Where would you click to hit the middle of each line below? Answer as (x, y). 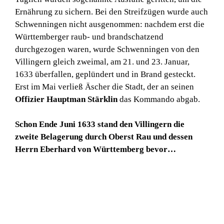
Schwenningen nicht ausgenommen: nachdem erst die (110, 24)
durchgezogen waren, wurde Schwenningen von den (107, 49)
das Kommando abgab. (159, 99)
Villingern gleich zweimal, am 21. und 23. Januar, (102, 61)
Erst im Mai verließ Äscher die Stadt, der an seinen (104, 86)
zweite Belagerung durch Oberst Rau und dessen (104, 137)
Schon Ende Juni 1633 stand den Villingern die (100, 124)
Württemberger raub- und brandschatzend (89, 36)
